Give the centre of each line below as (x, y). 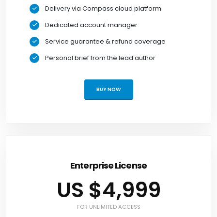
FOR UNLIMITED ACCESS (108, 207)
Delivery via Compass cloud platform (103, 8)
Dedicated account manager (91, 25)
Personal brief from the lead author (100, 58)
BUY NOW (108, 90)
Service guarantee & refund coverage (105, 41)
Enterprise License (108, 166)
